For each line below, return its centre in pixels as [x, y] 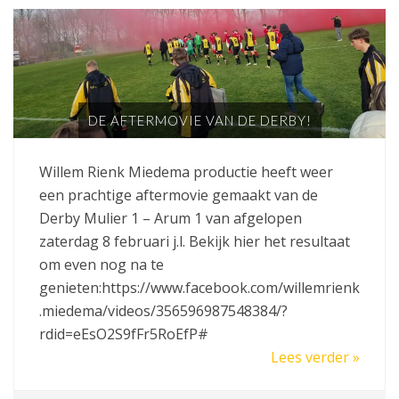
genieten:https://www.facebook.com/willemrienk [199, 287]
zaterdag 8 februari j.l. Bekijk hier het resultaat [195, 241]
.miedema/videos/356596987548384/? [163, 310]
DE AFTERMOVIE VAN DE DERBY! [199, 120]
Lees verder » [315, 357]
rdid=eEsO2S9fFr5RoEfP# [124, 334]
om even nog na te [102, 264]
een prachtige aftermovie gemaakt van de [179, 195]
